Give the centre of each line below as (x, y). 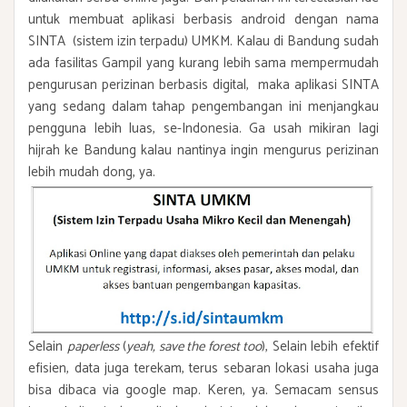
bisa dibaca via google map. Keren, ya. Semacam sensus (203, 390)
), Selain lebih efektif (321, 346)
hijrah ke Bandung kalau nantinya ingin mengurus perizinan (203, 150)
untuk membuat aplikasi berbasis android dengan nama (203, 19)
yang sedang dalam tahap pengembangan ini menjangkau (203, 106)
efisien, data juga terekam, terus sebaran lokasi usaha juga (203, 368)
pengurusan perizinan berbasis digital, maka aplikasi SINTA (203, 84)
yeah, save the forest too (194, 346)
